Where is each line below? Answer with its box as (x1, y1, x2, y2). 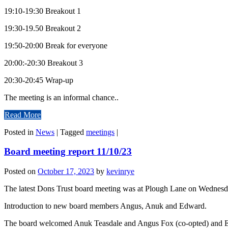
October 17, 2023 (38, 167, 94, 176)
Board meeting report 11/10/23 (4, 146, 132, 157)
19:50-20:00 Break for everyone (4, 41, 107, 50)
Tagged (60, 127, 86, 136)
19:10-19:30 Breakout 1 (4, 6, 81, 15)
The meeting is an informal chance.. (4, 93, 119, 102)
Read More (5, 110, 41, 119)
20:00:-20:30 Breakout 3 (4, 58, 83, 67)
